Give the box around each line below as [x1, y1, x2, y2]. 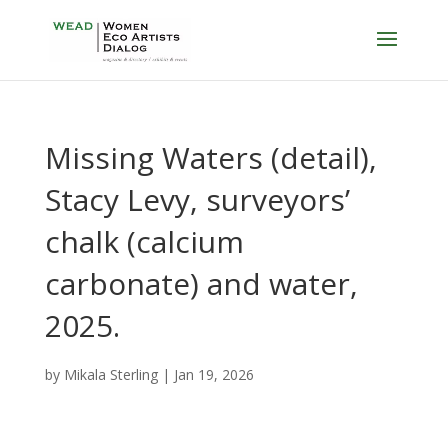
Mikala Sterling [63, 365, 158, 384]
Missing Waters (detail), [44, 137, 377, 178]
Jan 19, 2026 [173, 365, 254, 384]
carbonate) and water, [44, 263, 358, 304]
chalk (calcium [44, 221, 244, 262]
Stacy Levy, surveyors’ [44, 179, 350, 220]
